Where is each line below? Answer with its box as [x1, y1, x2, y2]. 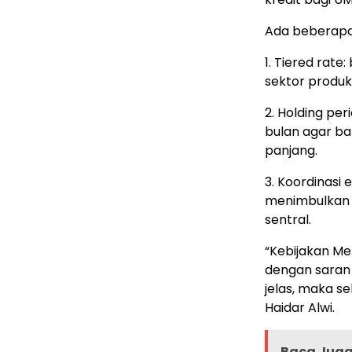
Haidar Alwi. [265, 299, 335, 317]
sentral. [265, 211, 311, 229]
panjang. [265, 141, 317, 160]
